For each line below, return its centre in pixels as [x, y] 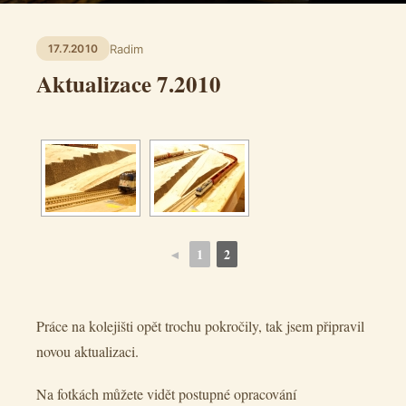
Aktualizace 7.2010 [129, 84]
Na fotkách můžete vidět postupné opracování [166, 394]
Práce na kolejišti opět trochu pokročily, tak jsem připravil [200, 326]
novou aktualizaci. [87, 351]
